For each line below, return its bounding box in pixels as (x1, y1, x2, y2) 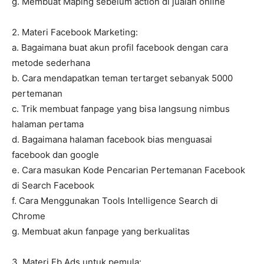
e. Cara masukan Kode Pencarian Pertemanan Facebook (12, 164, 245, 176)
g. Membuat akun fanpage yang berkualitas (12, 226, 190, 237)
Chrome (12, 210, 45, 222)
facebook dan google (12, 149, 99, 161)
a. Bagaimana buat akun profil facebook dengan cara (12, 42, 228, 54)
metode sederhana (12, 57, 90, 69)
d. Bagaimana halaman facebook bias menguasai (12, 134, 212, 146)
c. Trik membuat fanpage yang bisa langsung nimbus (12, 103, 230, 115)
